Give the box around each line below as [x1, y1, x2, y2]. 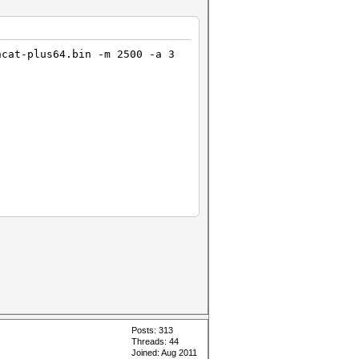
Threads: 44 [131, 337, 179, 346]
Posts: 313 [131, 325, 173, 335]
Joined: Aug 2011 [131, 348, 197, 357]
